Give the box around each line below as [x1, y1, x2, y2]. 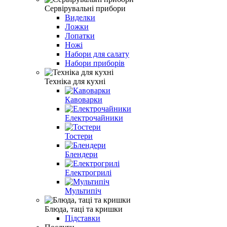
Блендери [65, 149, 98, 159]
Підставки [65, 213, 100, 222]
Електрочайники [65, 113, 123, 122]
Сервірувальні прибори [45, 4, 126, 13]
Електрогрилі [65, 168, 111, 177]
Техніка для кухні [45, 77, 105, 86]
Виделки [65, 13, 95, 22]
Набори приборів [65, 58, 125, 67]
